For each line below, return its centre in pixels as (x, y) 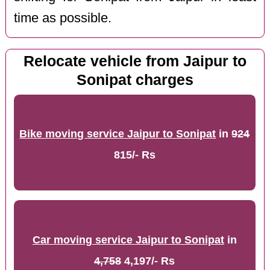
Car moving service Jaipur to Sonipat (128, 240)
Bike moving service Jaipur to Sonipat (118, 133)
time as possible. (63, 18)
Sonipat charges (135, 80)
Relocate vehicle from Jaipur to (135, 61)
